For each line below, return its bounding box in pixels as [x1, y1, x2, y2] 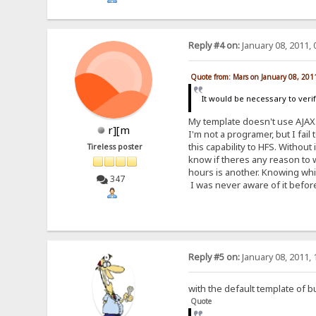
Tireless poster [87, 142, 143, 152]
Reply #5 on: [188, 251, 240, 264]
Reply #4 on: [188, 39, 240, 52]
